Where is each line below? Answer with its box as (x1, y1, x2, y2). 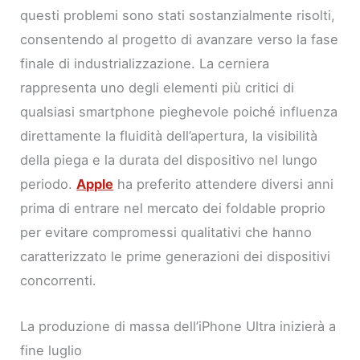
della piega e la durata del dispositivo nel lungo (20, 152, 318, 169)
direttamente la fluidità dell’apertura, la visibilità (20, 128, 318, 145)
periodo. (20, 176, 77, 193)
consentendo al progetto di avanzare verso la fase (20, 31, 339, 48)
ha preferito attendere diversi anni (113, 176, 334, 193)
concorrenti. (20, 272, 97, 289)
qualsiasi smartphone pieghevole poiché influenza (20, 104, 338, 121)
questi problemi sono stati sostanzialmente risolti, (20, 7, 336, 24)
